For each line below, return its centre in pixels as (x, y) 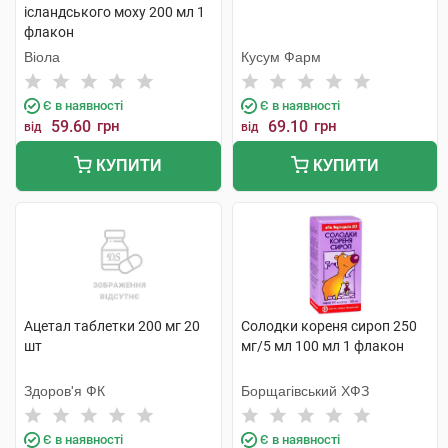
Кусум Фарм (280, 57)
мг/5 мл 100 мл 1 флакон (322, 346)
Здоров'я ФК (64, 391)
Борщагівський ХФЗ (304, 391)
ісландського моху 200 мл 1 (114, 12)
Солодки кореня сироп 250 (328, 326)
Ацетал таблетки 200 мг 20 (112, 326)
